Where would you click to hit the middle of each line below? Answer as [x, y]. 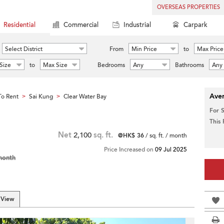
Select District [24, 49]
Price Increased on [129, 149]
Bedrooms [111, 65]
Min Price [144, 49]
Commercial [81, 25]
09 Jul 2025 [171, 149]
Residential [19, 25]
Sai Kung [41, 96]
